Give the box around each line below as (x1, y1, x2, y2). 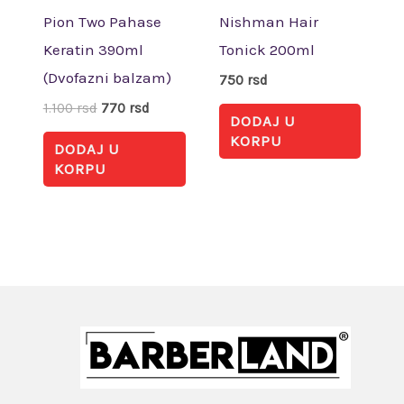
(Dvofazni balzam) (42, 69, 171, 87)
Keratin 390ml (42, 41, 143, 60)
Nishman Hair (218, 13, 318, 32)
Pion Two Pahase (42, 13, 161, 32)
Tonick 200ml (218, 41, 315, 60)
